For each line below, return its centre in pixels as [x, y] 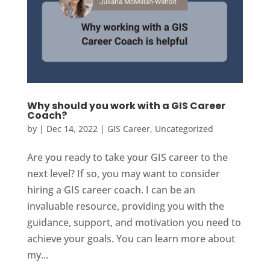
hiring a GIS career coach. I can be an [111, 190]
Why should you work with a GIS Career [126, 105]
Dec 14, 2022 [72, 128]
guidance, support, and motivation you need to [134, 222]
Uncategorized [184, 128]
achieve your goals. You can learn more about [131, 238]
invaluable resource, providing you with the [125, 206]
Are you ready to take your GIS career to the [127, 157]
